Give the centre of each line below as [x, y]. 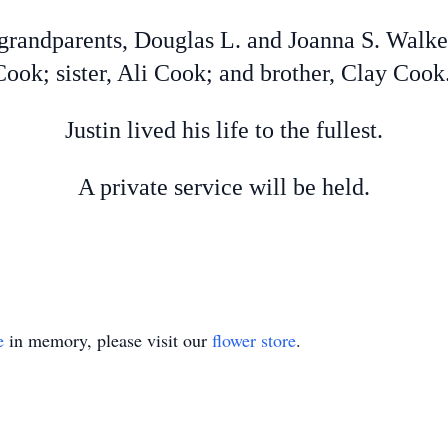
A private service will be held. [224, 187]
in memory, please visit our [108, 340]
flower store [254, 340]
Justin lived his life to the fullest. [224, 130]
